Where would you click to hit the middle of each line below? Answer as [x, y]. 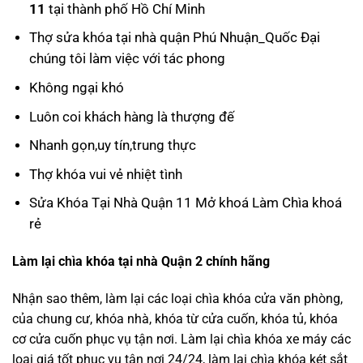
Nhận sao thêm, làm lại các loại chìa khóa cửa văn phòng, [177, 298]
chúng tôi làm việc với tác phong [127, 59]
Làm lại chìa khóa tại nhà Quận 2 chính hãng [141, 262]
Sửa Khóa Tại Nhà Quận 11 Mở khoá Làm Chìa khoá [185, 203]
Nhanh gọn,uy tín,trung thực [112, 145]
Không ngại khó [76, 87]
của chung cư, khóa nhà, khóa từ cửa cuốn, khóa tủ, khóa [175, 318]
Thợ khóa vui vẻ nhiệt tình [105, 174]
